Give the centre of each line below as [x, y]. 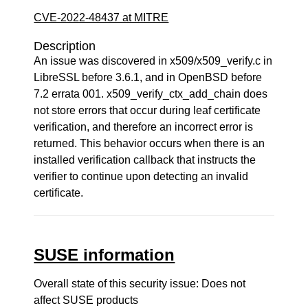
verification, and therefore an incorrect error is [144, 127]
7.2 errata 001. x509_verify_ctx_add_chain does [151, 94]
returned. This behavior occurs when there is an [150, 143]
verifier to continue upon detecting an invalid [141, 176]
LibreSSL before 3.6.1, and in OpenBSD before [148, 77]
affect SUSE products [86, 300]
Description [65, 46]
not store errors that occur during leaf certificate [147, 110]
